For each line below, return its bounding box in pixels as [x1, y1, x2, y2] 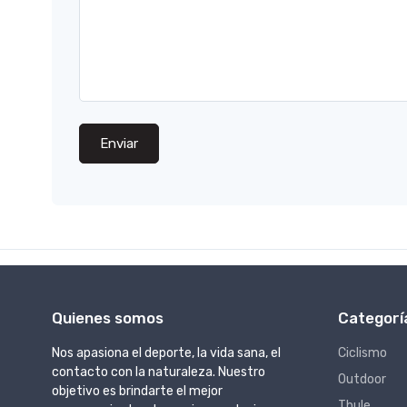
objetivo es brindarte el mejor [52, 382, 223, 399]
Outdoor [338, 371, 386, 387]
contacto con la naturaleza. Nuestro [52, 363, 265, 380]
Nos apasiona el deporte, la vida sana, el [52, 344, 281, 361]
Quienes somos [52, 308, 164, 327]
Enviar [100, 135, 138, 153]
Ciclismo [338, 344, 387, 361]
